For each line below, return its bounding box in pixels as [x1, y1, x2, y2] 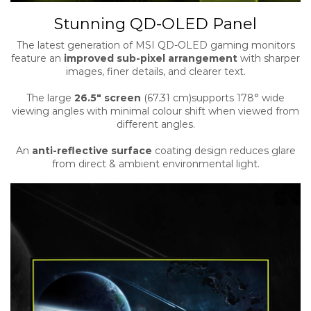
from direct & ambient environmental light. [51, 157, 260, 170]
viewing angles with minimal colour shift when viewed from [12, 105, 299, 118]
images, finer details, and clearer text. [65, 65, 246, 78]
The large [26, 92, 74, 105]
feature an [11, 52, 64, 65]
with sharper [237, 52, 300, 65]
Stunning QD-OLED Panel [54, 14, 257, 34]
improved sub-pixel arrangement [64, 52, 237, 65]
